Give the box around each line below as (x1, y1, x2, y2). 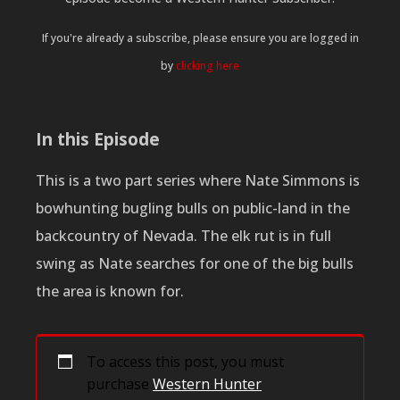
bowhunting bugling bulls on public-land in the (36, 197, 350, 218)
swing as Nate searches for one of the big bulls (36, 253, 354, 273)
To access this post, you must (87, 351, 284, 371)
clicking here (176, 57, 239, 73)
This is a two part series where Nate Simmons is (36, 170, 360, 190)
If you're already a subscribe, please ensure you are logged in (41, 29, 359, 46)
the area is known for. (36, 280, 184, 301)
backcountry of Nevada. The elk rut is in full (36, 225, 331, 246)
